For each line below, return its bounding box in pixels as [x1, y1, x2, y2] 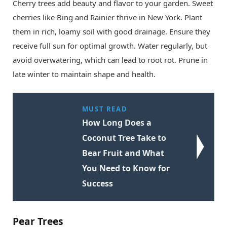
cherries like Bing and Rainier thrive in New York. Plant [13, 12, 202, 22]
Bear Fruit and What [82, 147, 164, 159]
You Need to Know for [82, 162, 170, 174]
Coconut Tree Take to [82, 132, 166, 143]
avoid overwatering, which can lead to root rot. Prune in [13, 54, 208, 65]
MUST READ [82, 104, 128, 113]
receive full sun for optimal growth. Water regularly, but [13, 40, 207, 51]
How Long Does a [82, 117, 152, 128]
